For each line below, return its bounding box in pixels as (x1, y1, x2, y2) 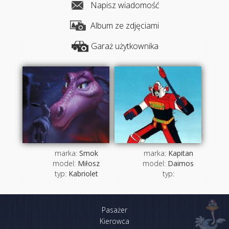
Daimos (168, 158, 194, 168)
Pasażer (102, 205, 127, 215)
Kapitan (168, 148, 193, 158)
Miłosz (78, 158, 100, 168)
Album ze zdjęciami (90, 20, 159, 31)
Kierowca (100, 216, 129, 226)
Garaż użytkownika (91, 40, 158, 52)
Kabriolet (68, 169, 98, 178)
